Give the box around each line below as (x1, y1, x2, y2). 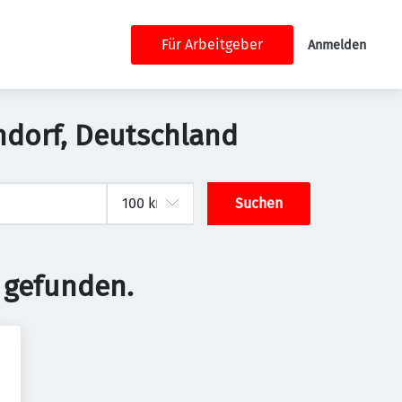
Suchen (235, 195, 284, 212)
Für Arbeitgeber (162, 35, 263, 53)
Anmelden (308, 37, 366, 53)
